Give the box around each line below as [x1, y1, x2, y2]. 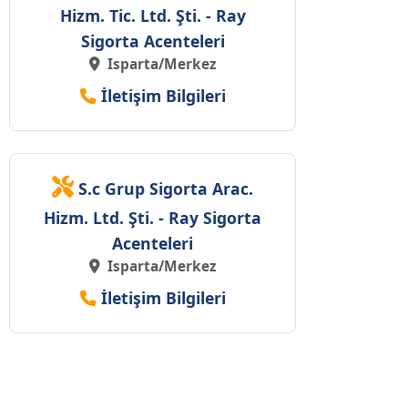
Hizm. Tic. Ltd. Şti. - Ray [59, 5, 246, 27]
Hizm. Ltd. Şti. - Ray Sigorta [44, 207, 261, 229]
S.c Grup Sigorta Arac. [78, 178, 253, 200]
